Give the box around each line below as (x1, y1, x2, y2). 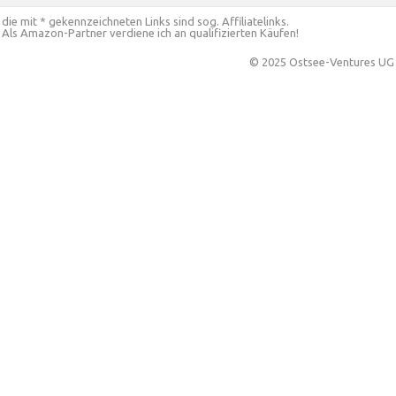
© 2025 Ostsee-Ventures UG (249, 56, 394, 68)
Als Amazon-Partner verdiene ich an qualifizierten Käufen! (2, 27, 299, 39)
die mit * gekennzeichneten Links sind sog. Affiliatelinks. (2, 15, 289, 27)
